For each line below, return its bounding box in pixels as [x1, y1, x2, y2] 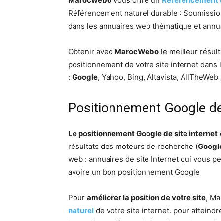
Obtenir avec [68, 47, 114, 57]
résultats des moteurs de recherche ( [68, 142, 198, 151]
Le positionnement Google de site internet [68, 129, 218, 139]
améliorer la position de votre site [87, 193, 206, 203]
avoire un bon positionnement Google [68, 167, 200, 177]
